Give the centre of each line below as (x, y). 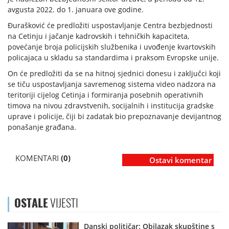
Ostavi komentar (180, 160)
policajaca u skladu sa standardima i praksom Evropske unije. (113, 58)
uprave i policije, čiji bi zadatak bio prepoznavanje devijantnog (114, 117)
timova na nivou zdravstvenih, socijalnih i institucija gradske (111, 106)
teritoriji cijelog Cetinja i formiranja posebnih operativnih (106, 95)
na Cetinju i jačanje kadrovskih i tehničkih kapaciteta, (98, 36)
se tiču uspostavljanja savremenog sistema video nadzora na (112, 84)
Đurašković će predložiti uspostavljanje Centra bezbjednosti (110, 26)
